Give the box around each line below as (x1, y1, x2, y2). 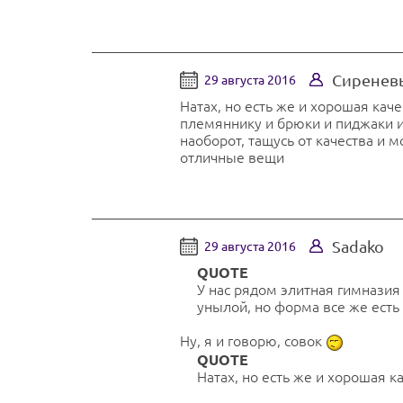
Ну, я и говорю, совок (180, 332, 326, 349)
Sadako (332, 237, 384, 255)
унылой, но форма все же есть (197, 298, 399, 315)
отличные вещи (180, 148, 284, 166)
